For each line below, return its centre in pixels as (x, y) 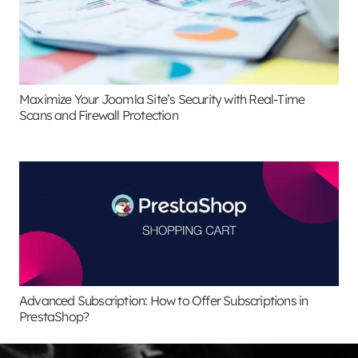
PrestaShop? (54, 317)
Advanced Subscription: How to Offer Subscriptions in (164, 301)
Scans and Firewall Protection (99, 115)
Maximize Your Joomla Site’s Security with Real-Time (162, 99)
